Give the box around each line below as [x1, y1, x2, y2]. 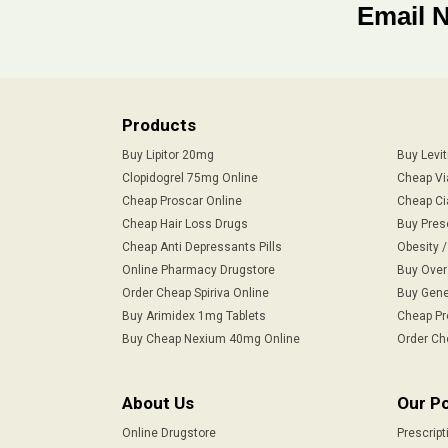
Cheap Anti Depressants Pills [122, 239, 282, 254]
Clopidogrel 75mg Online [122, 170, 258, 185]
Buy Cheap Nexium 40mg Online [122, 331, 300, 346]
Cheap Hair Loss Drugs [122, 216, 248, 231]
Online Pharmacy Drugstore [122, 262, 275, 277]
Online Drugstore [122, 425, 216, 440]
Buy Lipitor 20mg [122, 147, 214, 162]
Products [122, 114, 196, 135]
